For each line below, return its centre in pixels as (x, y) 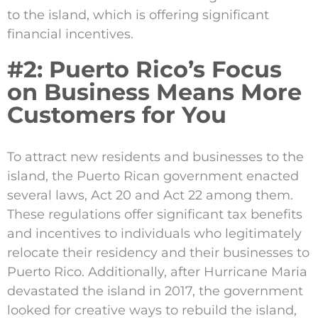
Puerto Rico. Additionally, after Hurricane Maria (157, 272)
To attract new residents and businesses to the (155, 157)
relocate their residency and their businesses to (158, 253)
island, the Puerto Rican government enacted (153, 176)
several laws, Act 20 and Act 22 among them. (150, 196)
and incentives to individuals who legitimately (154, 234)
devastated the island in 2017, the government (155, 291)
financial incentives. (70, 34)
